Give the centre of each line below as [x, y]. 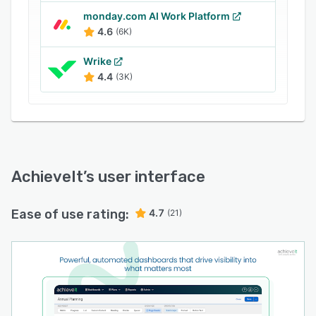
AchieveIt [47, 177]
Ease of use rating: [70, 214]
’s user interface [144, 177]
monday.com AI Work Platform [157, 16]
